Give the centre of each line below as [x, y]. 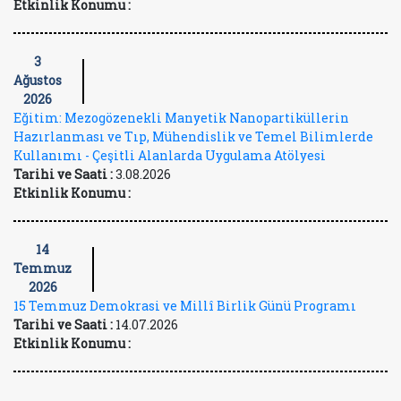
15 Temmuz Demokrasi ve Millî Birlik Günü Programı [185, 306]
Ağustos [38, 80]
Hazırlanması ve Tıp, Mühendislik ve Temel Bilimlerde [193, 137]
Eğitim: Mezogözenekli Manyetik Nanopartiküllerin [181, 118]
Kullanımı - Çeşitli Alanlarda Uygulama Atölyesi [170, 155]
